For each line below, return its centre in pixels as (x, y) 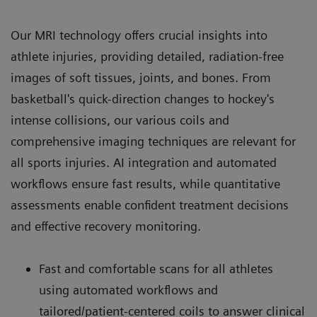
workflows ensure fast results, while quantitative (145, 183)
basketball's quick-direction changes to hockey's (143, 98)
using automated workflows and (128, 289)
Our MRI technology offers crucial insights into (139, 35)
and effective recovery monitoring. (108, 226)
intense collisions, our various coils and (120, 120)
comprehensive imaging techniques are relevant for (153, 141)
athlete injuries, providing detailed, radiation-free (147, 56)
